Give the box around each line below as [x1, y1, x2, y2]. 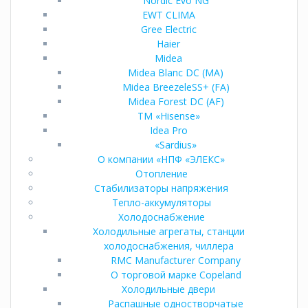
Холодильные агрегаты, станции [92, 224, 245, 238]
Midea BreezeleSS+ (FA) [122, 80, 230, 93]
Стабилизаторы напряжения [94, 181, 228, 195]
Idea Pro [149, 123, 188, 137]
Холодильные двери [122, 282, 215, 296]
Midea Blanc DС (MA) [128, 65, 223, 79]
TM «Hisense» [137, 109, 200, 122]
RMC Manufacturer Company [111, 253, 241, 267]
